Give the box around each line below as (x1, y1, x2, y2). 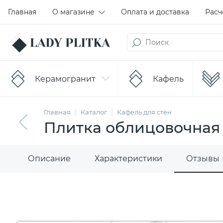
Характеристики (95, 154, 162, 163)
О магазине (52, 7, 95, 16)
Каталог (81, 108, 107, 116)
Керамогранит (35, 74, 96, 84)
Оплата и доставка (121, 7, 189, 16)
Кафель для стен (117, 108, 172, 116)
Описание (28, 154, 71, 163)
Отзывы (186, 154, 220, 163)
